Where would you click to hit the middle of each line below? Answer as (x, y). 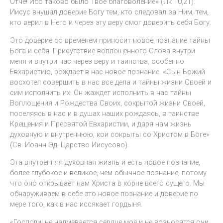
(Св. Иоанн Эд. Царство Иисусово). (69, 145)
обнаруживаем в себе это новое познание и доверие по (104, 194)
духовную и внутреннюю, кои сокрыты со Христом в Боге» (110, 134)
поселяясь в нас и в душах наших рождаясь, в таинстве (104, 113)
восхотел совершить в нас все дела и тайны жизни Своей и (111, 82)
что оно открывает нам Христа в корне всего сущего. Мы (107, 183)
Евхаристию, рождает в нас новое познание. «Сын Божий (108, 71)
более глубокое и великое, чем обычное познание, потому (108, 173)
